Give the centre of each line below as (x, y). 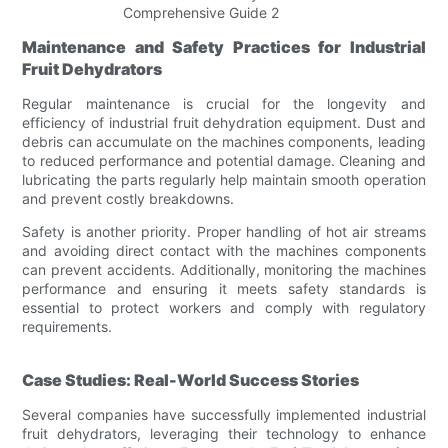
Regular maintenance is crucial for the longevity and (224, 103)
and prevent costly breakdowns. (128, 198)
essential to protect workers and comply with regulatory (224, 307)
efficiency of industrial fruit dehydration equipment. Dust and (224, 122)
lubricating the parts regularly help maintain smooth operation (224, 179)
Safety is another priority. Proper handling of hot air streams (224, 231)
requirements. (67, 326)
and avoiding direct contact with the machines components (224, 250)
